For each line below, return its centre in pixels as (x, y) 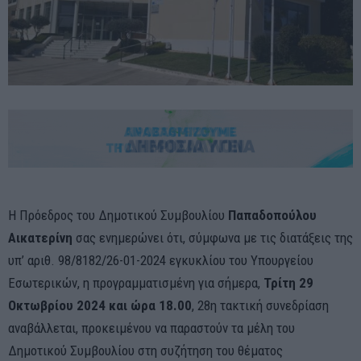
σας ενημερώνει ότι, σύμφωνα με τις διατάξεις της (214, 237)
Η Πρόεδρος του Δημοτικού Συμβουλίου (118, 215)
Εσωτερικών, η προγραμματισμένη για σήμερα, (136, 282)
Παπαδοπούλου (272, 215)
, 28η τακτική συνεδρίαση (260, 305)
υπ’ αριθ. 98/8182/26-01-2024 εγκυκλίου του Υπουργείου (161, 260)
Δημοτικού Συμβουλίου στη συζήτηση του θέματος (145, 350)
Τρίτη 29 (288, 282)
